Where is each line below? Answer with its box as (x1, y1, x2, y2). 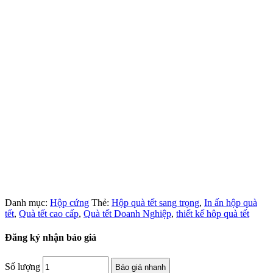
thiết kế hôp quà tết (176, 208, 249, 219)
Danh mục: (5, 197, 50, 208)
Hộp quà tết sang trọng (112, 197, 199, 208)
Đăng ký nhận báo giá (5, 232, 96, 243)
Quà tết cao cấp (19, 208, 79, 219)
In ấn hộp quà (204, 197, 257, 208)
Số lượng (5, 261, 43, 272)
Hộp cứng (50, 197, 89, 208)
